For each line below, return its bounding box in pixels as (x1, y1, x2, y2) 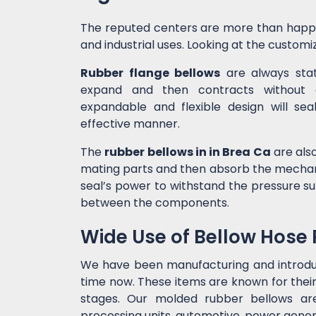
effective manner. (80, 116, 180, 133)
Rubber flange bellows (80, 65, 221, 82)
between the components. (80, 195, 229, 212)
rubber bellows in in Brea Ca (104, 144, 271, 161)
